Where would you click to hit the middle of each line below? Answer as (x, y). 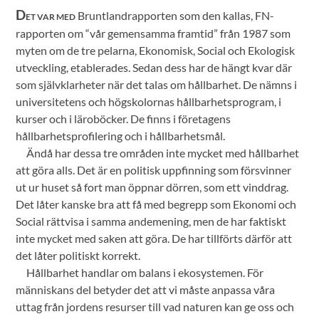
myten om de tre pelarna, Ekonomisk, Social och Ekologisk (156, 51)
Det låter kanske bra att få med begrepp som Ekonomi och (156, 204)
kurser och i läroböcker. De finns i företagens (124, 119)
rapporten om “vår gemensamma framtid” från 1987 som (153, 33)
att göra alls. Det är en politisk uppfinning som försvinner (154, 170)
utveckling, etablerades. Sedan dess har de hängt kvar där (154, 68)
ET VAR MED (51, 17)
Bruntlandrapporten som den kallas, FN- (175, 16)
